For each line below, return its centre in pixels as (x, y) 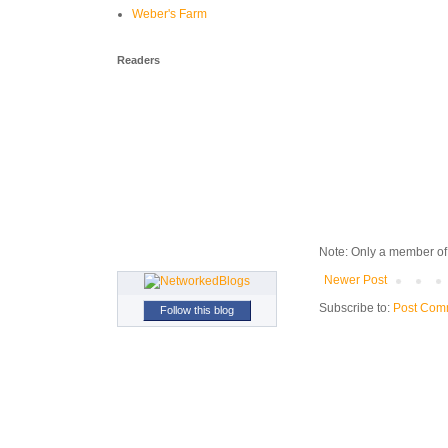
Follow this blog (197, 310)
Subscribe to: (356, 308)
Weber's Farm (169, 14)
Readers (138, 60)
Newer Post (355, 280)
